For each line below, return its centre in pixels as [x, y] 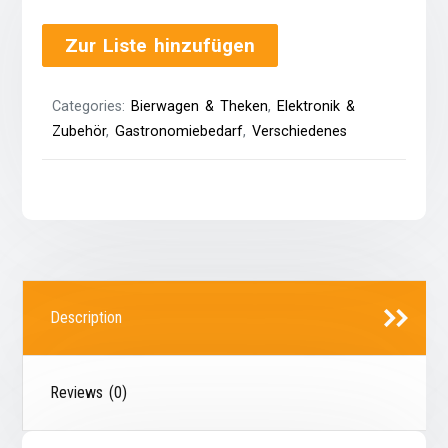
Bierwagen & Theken [200, 107]
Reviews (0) [89, 393]
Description [86, 318]
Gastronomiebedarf [179, 132]
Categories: [92, 107]
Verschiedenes [300, 132]
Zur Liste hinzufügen [160, 46]
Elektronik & [316, 107]
